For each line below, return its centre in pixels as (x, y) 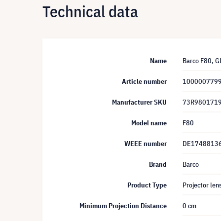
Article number (144, 81)
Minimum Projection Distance (123, 206)
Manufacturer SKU (139, 102)
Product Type (147, 185)
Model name (149, 123)
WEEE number (146, 144)
